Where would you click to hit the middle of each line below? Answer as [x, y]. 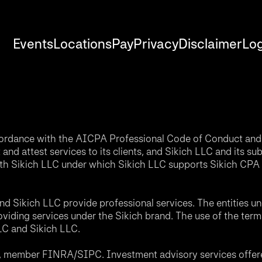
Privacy [156, 43]
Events [33, 43]
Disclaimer [210, 43]
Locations [82, 43]
